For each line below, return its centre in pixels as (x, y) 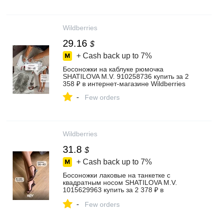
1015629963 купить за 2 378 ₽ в (113, 190)
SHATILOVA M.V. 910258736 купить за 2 (126, 76)
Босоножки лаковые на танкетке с (117, 175)
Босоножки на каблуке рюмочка (113, 69)
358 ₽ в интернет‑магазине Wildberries (124, 84)
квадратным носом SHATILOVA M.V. (120, 182)
